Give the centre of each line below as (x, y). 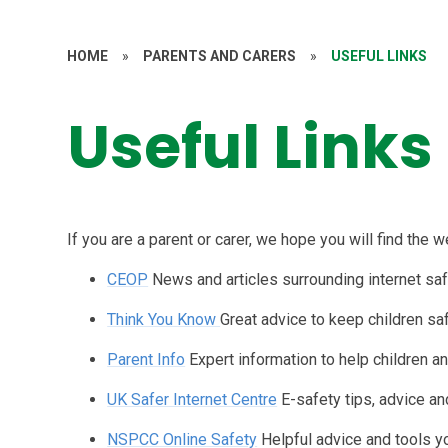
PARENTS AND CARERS (220, 55)
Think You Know (164, 319)
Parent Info (146, 359)
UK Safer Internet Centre (192, 399)
